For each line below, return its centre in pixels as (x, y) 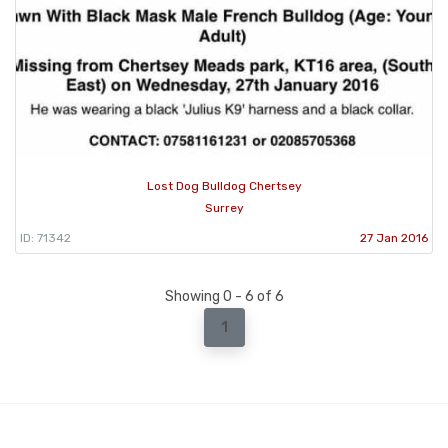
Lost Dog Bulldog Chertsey (224, 186)
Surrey (224, 208)
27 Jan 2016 (394, 238)
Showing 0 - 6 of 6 (224, 297)
